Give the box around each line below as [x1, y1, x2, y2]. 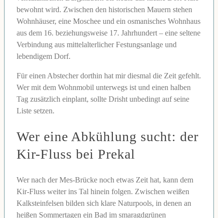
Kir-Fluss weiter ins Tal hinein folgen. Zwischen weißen [17, 187, 189, 196]
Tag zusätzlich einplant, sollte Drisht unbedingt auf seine [17, 94, 189, 103]
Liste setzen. [17, 106, 54, 115]
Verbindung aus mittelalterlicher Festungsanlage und [17, 40, 177, 49]
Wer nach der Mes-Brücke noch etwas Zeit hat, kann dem [17, 176, 193, 184]
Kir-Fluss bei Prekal [17, 146, 135, 162]
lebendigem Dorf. [17, 52, 71, 60]
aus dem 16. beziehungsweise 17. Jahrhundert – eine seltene [17, 28, 200, 37]
